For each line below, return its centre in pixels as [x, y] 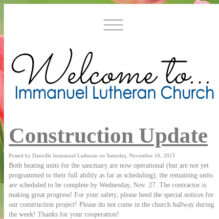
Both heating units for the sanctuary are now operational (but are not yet [109, 166]
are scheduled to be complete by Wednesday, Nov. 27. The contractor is [108, 185]
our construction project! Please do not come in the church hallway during [111, 205]
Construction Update [108, 136]
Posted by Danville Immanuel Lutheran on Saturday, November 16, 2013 [92, 156]
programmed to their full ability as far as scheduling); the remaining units [111, 175]
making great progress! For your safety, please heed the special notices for [111, 195]
